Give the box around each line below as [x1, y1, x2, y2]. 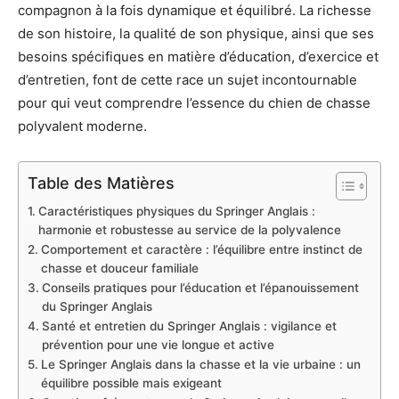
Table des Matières [28, 173, 175, 192]
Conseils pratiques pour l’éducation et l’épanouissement [41, 280, 359, 295]
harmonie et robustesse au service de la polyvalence [37, 222, 341, 237]
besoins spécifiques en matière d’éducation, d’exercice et [18, 47, 379, 65]
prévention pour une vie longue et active [41, 337, 274, 352]
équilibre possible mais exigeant [40, 375, 222, 390]
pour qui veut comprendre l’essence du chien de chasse [18, 94, 370, 111]
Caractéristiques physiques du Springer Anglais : [37, 203, 315, 218]
